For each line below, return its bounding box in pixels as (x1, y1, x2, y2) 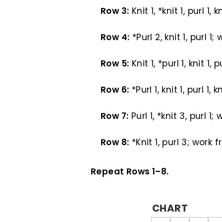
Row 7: (101, 110, 129, 122)
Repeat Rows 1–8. (91, 166, 169, 177)
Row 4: (101, 31, 130, 43)
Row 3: (101, 5, 129, 17)
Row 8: (101, 136, 129, 148)
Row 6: (101, 84, 129, 96)
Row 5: (101, 57, 129, 69)
